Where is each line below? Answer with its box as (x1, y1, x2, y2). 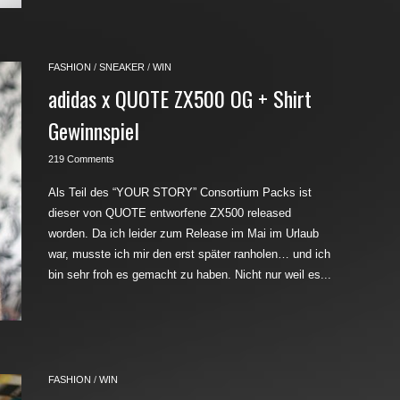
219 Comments (48, 154, 114, 164)
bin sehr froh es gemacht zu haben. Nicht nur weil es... (48, 268, 331, 281)
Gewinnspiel (48, 114, 139, 146)
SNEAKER (99, 62, 145, 72)
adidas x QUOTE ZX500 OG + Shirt (48, 82, 312, 114)
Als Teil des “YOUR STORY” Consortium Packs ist (48, 186, 312, 199)
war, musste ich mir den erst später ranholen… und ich (48, 247, 330, 261)
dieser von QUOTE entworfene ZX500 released (48, 206, 291, 220)
